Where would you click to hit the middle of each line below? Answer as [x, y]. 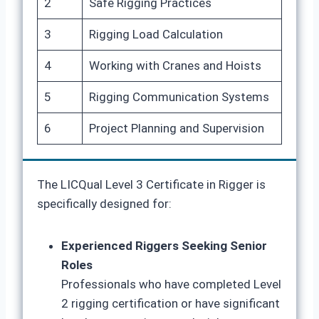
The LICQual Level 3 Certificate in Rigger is [151, 184]
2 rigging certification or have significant [171, 303]
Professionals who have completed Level [171, 284]
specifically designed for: [104, 204]
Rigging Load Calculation [156, 34]
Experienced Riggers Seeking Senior [164, 246]
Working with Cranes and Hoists [175, 66]
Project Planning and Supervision [176, 128]
